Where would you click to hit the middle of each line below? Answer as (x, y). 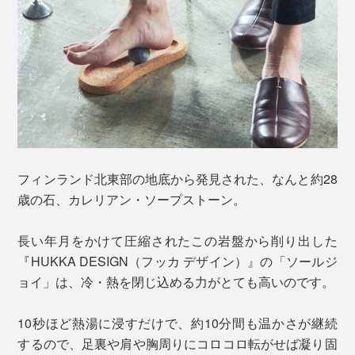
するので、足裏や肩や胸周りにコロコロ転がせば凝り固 (177, 343)
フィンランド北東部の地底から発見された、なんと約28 (177, 178)
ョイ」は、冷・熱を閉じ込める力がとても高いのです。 (176, 281)
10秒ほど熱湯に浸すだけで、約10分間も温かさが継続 (177, 323)
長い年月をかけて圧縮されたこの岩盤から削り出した (177, 240)
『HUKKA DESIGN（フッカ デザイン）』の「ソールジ (177, 261)
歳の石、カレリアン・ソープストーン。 (132, 199)
